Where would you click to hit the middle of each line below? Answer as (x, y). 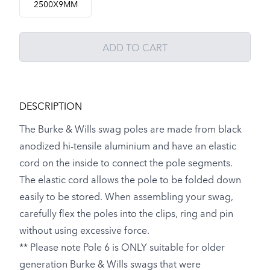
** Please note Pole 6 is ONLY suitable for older (122, 247)
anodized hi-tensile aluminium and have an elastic (128, 146)
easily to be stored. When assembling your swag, (126, 196)
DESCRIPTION (51, 106)
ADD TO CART (135, 47)
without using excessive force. (84, 230)
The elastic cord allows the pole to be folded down (130, 179)
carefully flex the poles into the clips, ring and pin (126, 213)
